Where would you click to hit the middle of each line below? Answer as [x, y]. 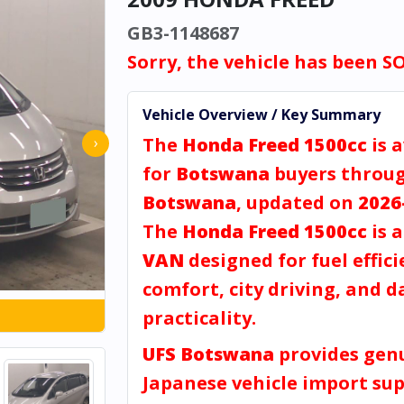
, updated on [297, 202]
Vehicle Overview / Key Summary [262, 115]
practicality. [199, 318]
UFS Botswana [208, 354]
